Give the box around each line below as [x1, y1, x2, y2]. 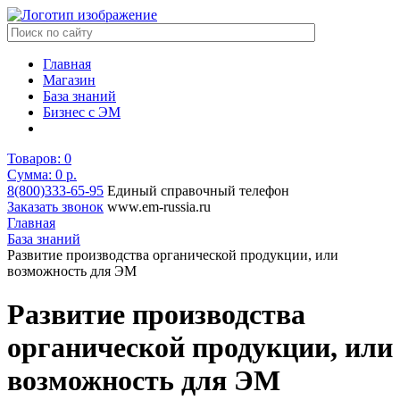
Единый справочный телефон [107, 183, 289, 198]
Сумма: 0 [7, 167, 66, 182]
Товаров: [7, 151, 61, 166]
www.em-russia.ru [107, 199, 211, 214]
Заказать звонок [7, 199, 104, 214]
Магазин [43, 72, 96, 87]
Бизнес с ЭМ [43, 104, 121, 120]
